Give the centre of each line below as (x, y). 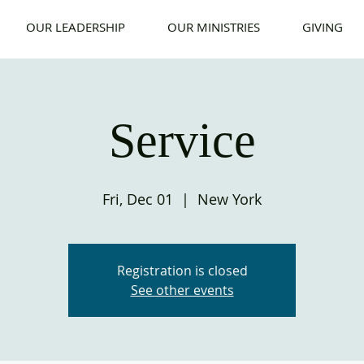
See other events (182, 290)
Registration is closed (182, 271)
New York (230, 199)
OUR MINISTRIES (214, 27)
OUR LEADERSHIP (76, 27)
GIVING (323, 27)
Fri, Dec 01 (138, 199)
